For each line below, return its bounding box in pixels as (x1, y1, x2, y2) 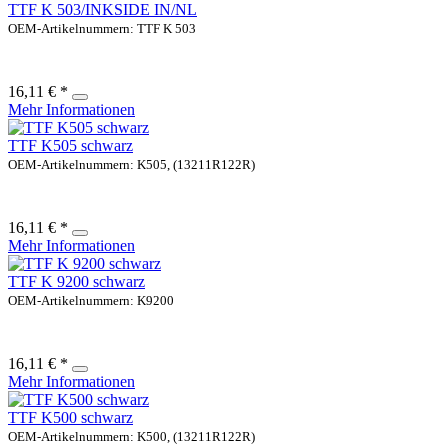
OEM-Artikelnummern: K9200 (8, 292, 174, 308)
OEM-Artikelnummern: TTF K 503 (8, 20, 196, 36)
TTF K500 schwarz (8, 408, 133, 426)
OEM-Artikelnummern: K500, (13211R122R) (8, 428, 255, 444)
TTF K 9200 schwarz (8, 272, 145, 290)
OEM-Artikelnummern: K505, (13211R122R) (8, 156, 255, 172)
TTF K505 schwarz (8, 136, 133, 154)
